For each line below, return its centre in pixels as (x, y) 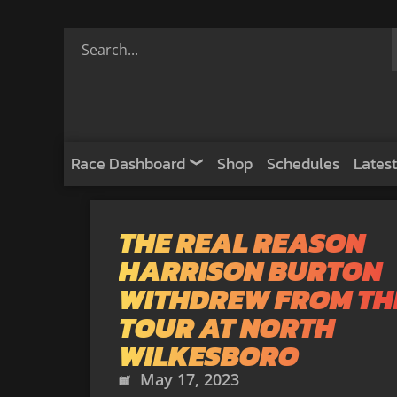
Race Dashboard (128, 163)
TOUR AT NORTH (227, 328)
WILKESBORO (209, 356)
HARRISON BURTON (250, 271)
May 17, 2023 (190, 379)
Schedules (303, 163)
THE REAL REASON (242, 243)
